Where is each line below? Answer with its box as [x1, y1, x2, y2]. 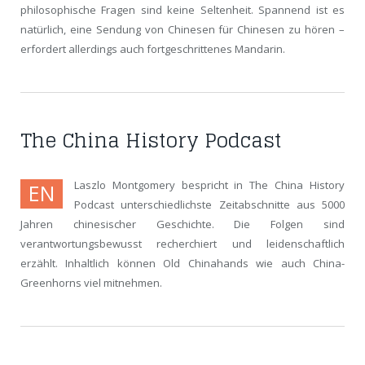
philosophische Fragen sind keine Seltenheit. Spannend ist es [20, 2, 345, 18]
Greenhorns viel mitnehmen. [20, 275, 162, 291]
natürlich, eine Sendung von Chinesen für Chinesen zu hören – [20, 22, 345, 37]
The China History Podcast [20, 123, 282, 159]
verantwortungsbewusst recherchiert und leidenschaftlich [20, 236, 345, 252]
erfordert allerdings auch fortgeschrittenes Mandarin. [20, 42, 285, 57]
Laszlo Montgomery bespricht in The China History [74, 178, 345, 193]
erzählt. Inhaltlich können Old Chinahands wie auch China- [20, 256, 345, 271]
